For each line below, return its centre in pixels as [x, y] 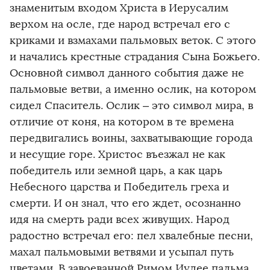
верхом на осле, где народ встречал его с [120, 24]
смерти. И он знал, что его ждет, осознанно [125, 203]
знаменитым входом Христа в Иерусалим [119, 8]
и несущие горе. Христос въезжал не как [118, 155]
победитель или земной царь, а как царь [116, 171]
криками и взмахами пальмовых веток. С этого [133, 41]
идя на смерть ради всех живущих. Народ [120, 220]
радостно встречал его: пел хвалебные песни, [131, 236]
